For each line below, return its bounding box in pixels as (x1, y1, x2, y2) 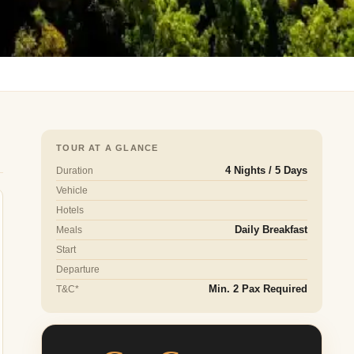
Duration (56, 165, 94, 177)
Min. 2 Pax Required (208, 284, 307, 296)
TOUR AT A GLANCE (56, 143, 159, 153)
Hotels (56, 205, 85, 217)
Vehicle (56, 185, 88, 197)
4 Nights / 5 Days (224, 165, 307, 177)
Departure (56, 264, 100, 276)
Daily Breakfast (234, 224, 307, 236)
